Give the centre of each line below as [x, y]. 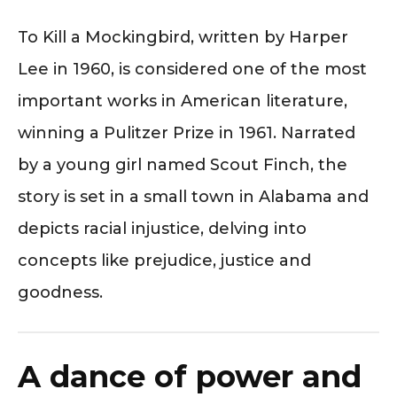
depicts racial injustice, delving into [162, 229]
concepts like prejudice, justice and [164, 261]
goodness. [60, 292]
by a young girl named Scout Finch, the [183, 165]
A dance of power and [190, 377]
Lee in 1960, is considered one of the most [192, 69]
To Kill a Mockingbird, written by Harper [183, 37]
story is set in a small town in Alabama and [193, 197]
